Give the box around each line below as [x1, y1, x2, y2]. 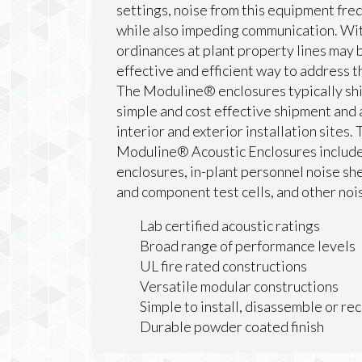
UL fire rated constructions [140, 257, 308, 276]
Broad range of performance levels [140, 237, 356, 255]
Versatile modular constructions [140, 277, 339, 296]
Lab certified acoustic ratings [140, 217, 321, 235]
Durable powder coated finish [140, 318, 325, 336]
